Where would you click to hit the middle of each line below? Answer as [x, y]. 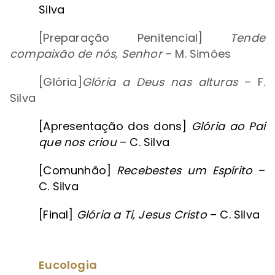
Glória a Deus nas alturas [160, 82]
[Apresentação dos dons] [115, 126]
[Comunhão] [75, 171]
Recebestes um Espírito [184, 171]
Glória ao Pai [228, 126]
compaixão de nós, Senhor [86, 54]
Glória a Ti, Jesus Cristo [141, 215]
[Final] [58, 215]
